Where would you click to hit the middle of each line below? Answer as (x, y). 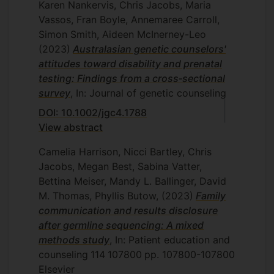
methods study (74, 240)
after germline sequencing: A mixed (121, 225)
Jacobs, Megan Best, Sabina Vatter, (120, 166)
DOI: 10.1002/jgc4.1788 (93, 113)
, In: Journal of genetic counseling (148, 93)
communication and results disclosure (128, 210)
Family (211, 196)
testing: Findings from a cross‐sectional (132, 78)
